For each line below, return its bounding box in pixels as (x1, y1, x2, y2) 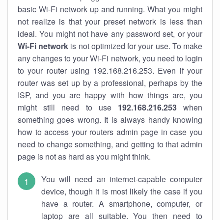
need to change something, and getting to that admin (18, 138, 202, 150)
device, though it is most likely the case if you (41, 186, 202, 197)
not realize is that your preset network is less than (18, 16, 202, 27)
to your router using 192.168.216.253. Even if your (18, 65, 202, 76)
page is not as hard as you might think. (18, 151, 151, 162)
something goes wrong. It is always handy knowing (18, 114, 202, 125)
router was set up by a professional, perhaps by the (18, 77, 202, 88)
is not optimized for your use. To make (68, 40, 203, 52)
